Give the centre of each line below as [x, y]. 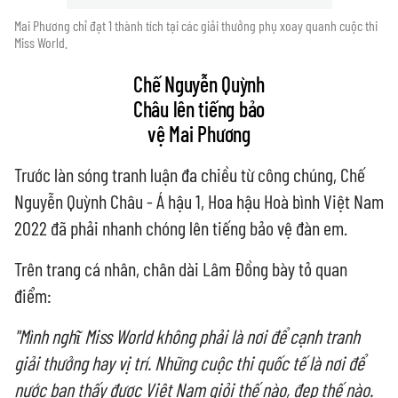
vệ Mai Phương [199, 134]
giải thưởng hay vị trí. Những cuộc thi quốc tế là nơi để [189, 362]
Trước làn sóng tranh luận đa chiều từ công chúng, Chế [190, 174]
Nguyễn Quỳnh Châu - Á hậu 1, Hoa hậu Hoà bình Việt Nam [199, 201]
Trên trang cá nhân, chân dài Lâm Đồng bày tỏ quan [181, 268]
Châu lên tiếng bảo [199, 109]
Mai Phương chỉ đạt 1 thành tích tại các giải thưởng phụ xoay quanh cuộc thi [196, 25]
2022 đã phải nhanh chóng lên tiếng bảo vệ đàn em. [181, 227]
